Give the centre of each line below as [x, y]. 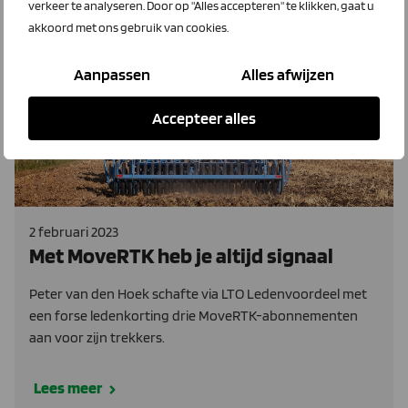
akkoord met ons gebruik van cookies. [128, 27]
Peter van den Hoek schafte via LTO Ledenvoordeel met [198, 293]
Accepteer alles [204, 118]
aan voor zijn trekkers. [97, 337]
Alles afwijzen [288, 74]
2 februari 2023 [74, 231]
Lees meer [68, 387]
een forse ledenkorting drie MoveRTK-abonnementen [194, 315]
